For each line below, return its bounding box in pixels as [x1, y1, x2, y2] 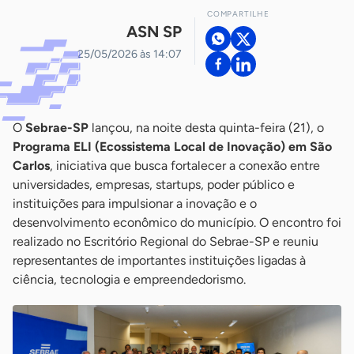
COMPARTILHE [207, 9, 269, 19]
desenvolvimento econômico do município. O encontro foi [13, 215, 341, 230]
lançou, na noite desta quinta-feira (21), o [88, 120, 324, 135]
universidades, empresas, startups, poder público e [13, 177, 295, 192]
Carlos [13, 158, 50, 173]
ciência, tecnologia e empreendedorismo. [13, 272, 246, 287]
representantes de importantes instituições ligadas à [13, 253, 306, 268]
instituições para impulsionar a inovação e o [13, 196, 257, 211]
